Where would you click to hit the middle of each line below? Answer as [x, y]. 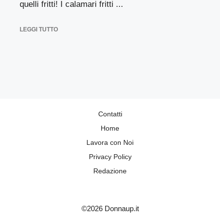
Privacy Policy [110, 157]
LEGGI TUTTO [39, 29]
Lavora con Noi [110, 142]
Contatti [110, 114]
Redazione [110, 171]
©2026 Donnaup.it [110, 208]
